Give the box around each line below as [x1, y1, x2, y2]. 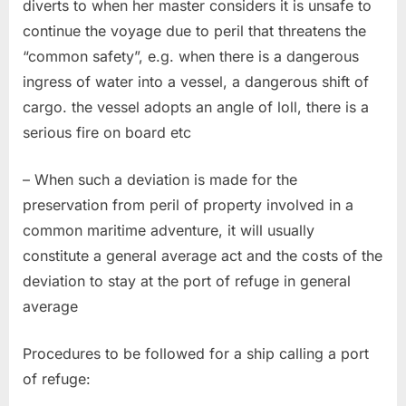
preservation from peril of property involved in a [23, 195, 353, 214]
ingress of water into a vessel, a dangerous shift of [23, 72, 369, 91]
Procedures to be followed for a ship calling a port [23, 343, 369, 362]
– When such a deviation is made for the [23, 169, 297, 188]
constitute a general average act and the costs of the [23, 246, 382, 265]
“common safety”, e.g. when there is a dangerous [23, 46, 359, 65]
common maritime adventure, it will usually [23, 220, 314, 239]
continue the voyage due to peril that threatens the [23, 21, 366, 40]
